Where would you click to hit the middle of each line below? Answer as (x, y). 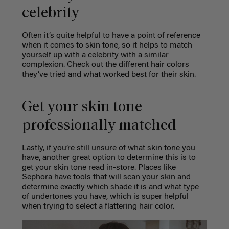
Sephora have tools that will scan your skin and (106, 178)
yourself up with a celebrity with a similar (95, 55)
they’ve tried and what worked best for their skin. (109, 75)
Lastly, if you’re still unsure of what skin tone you (108, 148)
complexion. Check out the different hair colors (105, 65)
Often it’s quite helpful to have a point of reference (111, 36)
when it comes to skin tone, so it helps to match (107, 46)
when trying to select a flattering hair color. (98, 207)
